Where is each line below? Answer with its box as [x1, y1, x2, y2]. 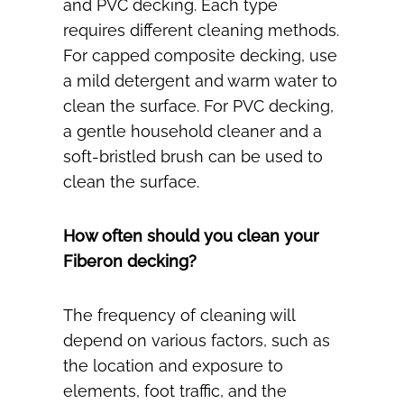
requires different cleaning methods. [63, 21, 339, 41]
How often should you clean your [63, 226, 319, 246]
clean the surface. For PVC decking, [63, 96, 334, 116]
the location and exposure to [63, 356, 283, 376]
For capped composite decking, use [63, 46, 337, 66]
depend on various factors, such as [63, 331, 330, 351]
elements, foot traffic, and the [63, 381, 287, 401]
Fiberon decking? [63, 252, 197, 271]
